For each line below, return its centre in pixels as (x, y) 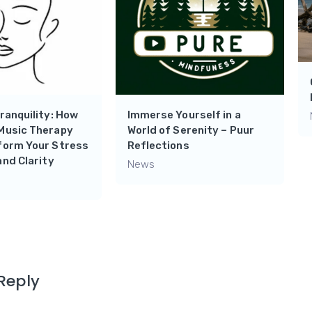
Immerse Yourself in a (184, 115)
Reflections (158, 146)
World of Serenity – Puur (190, 131)
